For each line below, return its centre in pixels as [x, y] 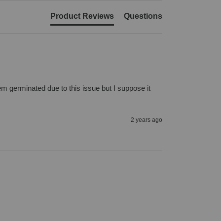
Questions [143, 16]
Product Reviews [82, 16]
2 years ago [146, 120]
